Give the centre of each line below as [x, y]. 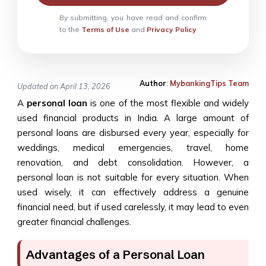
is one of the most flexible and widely [170, 103]
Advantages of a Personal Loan [117, 254]
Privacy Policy [172, 29]
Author [153, 83]
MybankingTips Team [209, 83]
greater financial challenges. [75, 221]
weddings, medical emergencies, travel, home [133, 147]
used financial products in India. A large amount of [133, 118]
